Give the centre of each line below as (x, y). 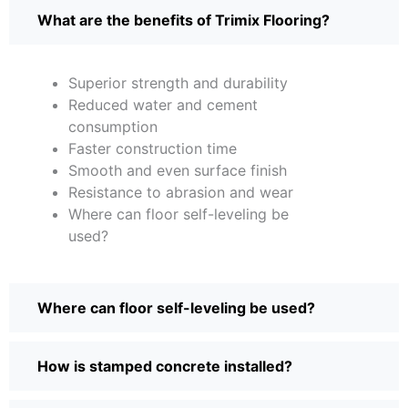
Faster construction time (153, 149)
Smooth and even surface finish (178, 171)
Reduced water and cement (163, 105)
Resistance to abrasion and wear (181, 193)
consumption (113, 127)
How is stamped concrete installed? (165, 367)
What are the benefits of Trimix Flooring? (184, 20)
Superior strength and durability (178, 83)
